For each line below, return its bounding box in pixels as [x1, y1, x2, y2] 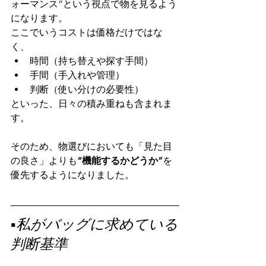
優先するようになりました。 [11, 169, 134, 181]
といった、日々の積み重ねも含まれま [11, 98, 172, 110]
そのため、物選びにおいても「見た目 [11, 141, 172, 153]
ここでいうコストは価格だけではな [11, 27, 163, 39]
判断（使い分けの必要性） [30, 84, 144, 96]
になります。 [11, 12, 68, 24]
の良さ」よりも [11, 155, 77, 167]
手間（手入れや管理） [30, 69, 125, 81]
